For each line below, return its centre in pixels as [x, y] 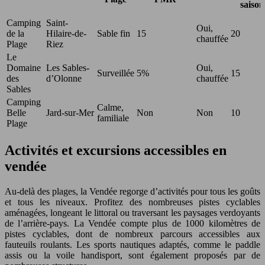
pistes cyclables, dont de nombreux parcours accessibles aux [132, 234]
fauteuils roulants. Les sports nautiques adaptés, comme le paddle [132, 245]
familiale [113, 118]
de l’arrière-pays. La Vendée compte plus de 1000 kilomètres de [132, 224]
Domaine [24, 68]
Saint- [57, 23]
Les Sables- [68, 68]
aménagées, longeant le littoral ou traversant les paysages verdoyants [132, 213]
